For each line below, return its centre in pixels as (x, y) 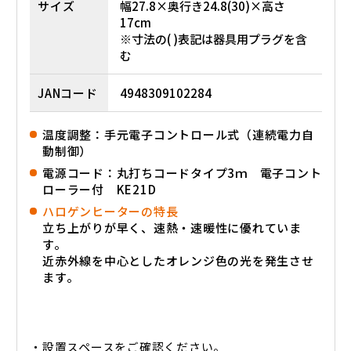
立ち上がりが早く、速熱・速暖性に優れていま (172, 228)
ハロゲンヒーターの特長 (110, 212)
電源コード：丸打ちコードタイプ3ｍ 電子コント (182, 173)
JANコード (68, 93)
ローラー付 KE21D (100, 190)
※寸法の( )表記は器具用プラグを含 (213, 39)
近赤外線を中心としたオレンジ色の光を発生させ (178, 261)
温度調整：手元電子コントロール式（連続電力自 (178, 135)
